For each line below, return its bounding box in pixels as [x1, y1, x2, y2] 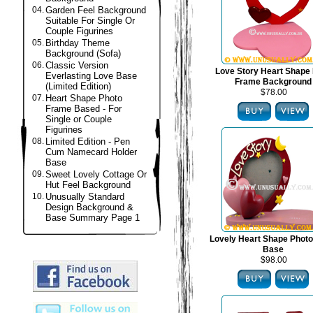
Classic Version [45, 60, 108, 71]
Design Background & [45, 202, 133, 212]
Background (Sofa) [45, 48, 121, 59]
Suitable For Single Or [45, 15, 135, 26]
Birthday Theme [45, 38, 110, 48]
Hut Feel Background [45, 180, 131, 190]
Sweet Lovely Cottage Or [45, 169, 147, 180]
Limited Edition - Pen [45, 136, 130, 147]
